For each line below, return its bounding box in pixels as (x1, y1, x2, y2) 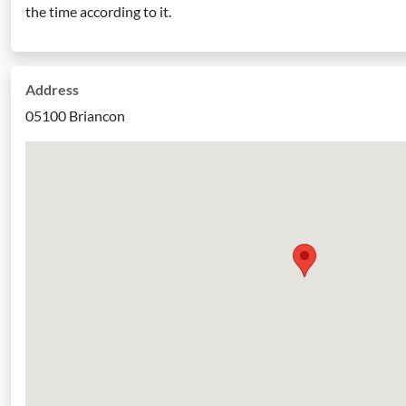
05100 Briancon (25, 107, 125, 124)
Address (25, 81, 79, 98)
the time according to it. (25, 3, 171, 20)
